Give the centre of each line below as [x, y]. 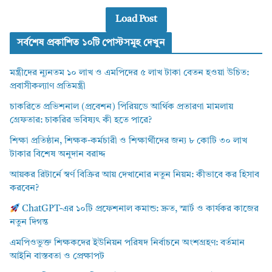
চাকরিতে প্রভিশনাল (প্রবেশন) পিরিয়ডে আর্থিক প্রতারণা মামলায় [121, 107]
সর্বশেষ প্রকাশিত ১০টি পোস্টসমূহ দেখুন [91, 43]
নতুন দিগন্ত [29, 223]
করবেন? [24, 189]
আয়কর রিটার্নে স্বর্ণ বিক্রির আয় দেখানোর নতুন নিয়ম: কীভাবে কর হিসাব [134, 175]
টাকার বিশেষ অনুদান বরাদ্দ [58, 155]
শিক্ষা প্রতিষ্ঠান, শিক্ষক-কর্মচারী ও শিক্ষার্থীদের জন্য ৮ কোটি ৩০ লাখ [128, 141]
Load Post [136, 19]
